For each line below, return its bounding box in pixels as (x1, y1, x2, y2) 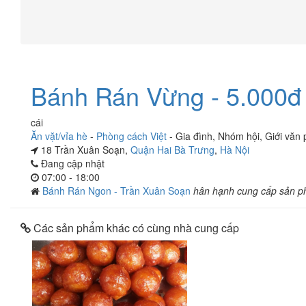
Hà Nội (220, 143, 249, 156)
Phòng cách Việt (96, 129, 167, 143)
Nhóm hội (218, 129, 260, 143)
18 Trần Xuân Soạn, (38, 143, 130, 156)
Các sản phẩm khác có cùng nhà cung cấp (31, 220, 239, 236)
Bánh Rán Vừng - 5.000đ (31, 78, 301, 113)
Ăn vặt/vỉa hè (31, 129, 87, 143)
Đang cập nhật (38, 156, 105, 170)
